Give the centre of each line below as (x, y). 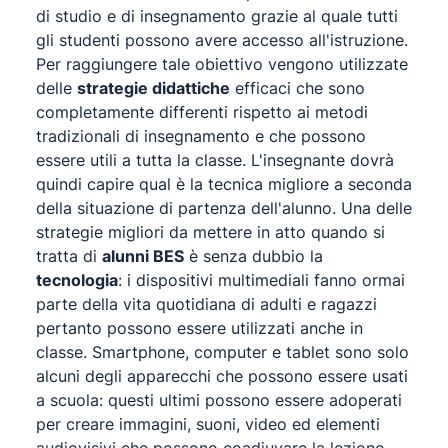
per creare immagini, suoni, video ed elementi (208, 424)
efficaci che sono (297, 88)
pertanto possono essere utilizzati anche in (199, 328)
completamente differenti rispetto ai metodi (202, 112)
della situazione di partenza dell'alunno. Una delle (224, 208)
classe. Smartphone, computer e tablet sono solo (222, 352)
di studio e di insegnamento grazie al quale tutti (217, 16)
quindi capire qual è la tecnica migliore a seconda (224, 184)
